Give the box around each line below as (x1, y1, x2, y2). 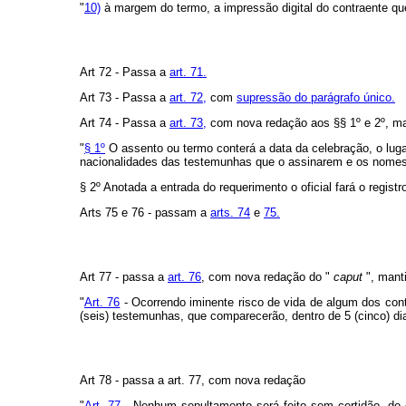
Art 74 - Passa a (80, 116, 169, 130)
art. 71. (169, 65, 207, 80)
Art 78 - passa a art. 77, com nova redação (80, 373, 305, 388)
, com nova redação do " (201, 270, 333, 285)
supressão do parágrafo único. (237, 91, 395, 105)
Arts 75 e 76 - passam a (80, 206, 210, 220)
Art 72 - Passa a (80, 65, 169, 80)
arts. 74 (210, 206, 250, 220)
